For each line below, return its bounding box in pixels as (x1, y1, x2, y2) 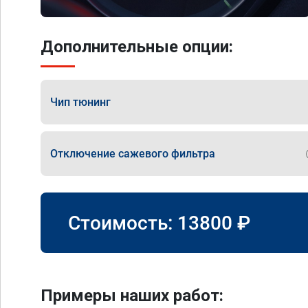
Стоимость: (68, 211, 177, 234)
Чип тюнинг (50, 95, 111, 109)
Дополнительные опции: (41, 37, 233, 56)
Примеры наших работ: (41, 286, 223, 305)
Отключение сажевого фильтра (50, 146, 215, 160)
